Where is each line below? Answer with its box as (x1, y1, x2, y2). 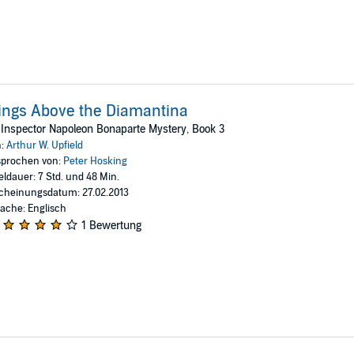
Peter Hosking (62, 154, 127, 168)
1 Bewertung (81, 218, 141, 232)
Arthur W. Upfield (6, 138, 83, 152)
